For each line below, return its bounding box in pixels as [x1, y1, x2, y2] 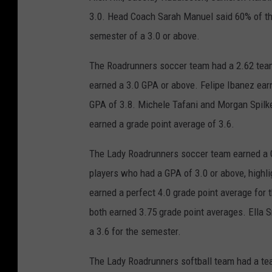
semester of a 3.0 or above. [89, 30, 200, 42]
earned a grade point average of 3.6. [89, 118, 234, 131]
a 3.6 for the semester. [89, 225, 181, 238]
